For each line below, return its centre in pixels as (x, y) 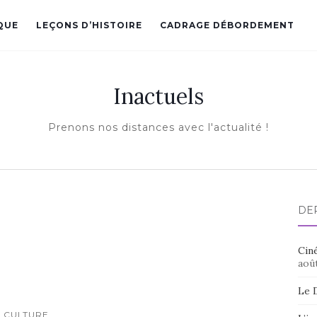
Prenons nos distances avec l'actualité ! (158, 127)
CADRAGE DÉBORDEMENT (227, 25)
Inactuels (158, 96)
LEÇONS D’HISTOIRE (89, 25)
